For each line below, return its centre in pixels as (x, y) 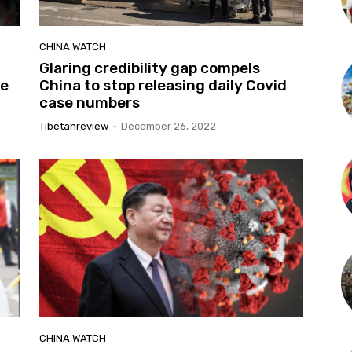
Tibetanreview (74, 126)
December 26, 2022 (169, 126)
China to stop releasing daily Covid (163, 85)
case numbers (90, 102)
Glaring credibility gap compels (150, 68)
